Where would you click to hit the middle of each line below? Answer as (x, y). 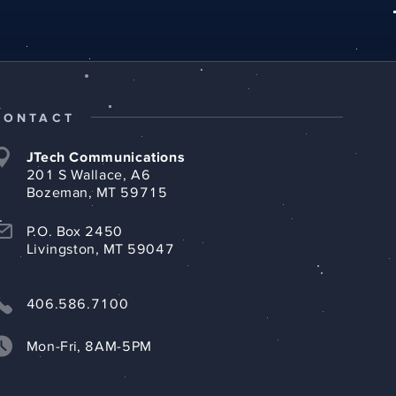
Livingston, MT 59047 (100, 250)
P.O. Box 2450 (74, 232)
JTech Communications (106, 158)
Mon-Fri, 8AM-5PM (89, 347)
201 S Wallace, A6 (88, 175)
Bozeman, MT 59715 (97, 193)
